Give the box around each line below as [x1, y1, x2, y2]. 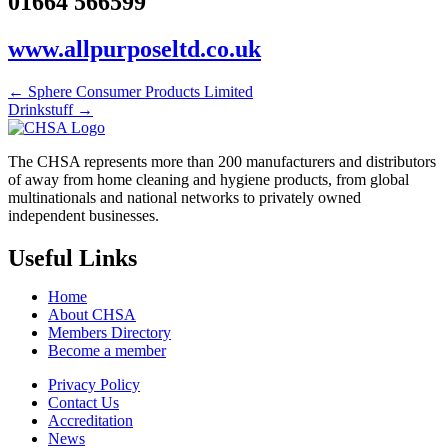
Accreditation [48, 411, 133, 429]
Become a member [48, 341, 166, 359]
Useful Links [8, 244, 137, 271]
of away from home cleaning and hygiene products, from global [8, 170, 409, 188]
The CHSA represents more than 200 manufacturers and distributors [8, 152, 436, 170]
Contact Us [48, 393, 119, 411]
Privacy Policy [48, 375, 140, 393]
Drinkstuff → [8, 100, 93, 118]
